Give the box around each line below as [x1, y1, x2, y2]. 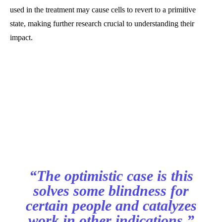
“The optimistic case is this [29, 167, 193, 184]
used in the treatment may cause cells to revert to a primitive [10, 5, 196, 14]
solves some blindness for [33, 182, 189, 199]
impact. [10, 33, 33, 42]
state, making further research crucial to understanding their [10, 19, 194, 28]
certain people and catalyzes [25, 197, 197, 214]
